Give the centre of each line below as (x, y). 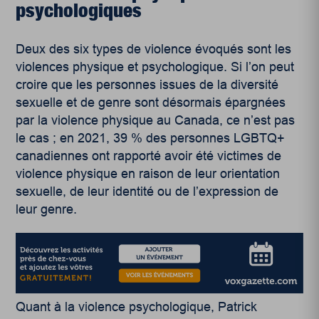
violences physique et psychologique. (124, 67)
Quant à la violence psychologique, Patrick (137, 307)
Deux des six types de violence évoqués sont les (154, 49)
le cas (33, 138)
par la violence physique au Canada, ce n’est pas (156, 120)
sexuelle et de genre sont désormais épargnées (151, 102)
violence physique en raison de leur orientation (148, 173)
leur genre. (47, 209)
